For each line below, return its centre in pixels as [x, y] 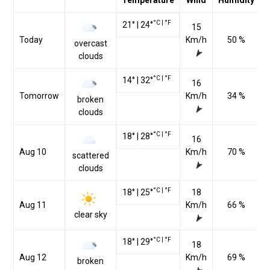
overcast [90, 44]
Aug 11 [33, 205]
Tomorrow [39, 96]
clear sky [90, 215]
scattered [90, 156]
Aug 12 [33, 258]
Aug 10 [33, 152]
